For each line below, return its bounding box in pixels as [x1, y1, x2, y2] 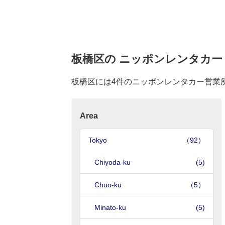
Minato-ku [94, 203, 126, 211]
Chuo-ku [94, 181, 122, 189]
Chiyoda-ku [94, 158, 131, 166]
